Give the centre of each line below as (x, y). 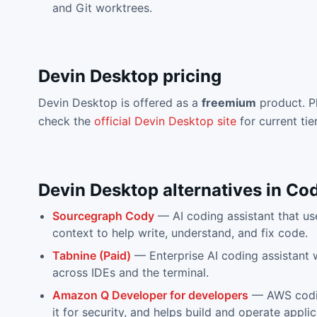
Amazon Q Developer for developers (150, 295)
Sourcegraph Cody (103, 216)
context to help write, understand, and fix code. (180, 233)
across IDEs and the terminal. (130, 272)
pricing (190, 76)
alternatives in (222, 190)
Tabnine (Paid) (91, 255)
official (114, 121)
